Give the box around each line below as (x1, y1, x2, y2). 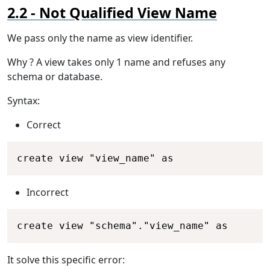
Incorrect (27, 186, 69, 199)
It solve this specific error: (7, 253, 125, 267)
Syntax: (7, 94, 40, 108)
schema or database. (7, 70, 102, 84)
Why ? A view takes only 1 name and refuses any (7, 55, 225, 69)
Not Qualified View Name (39, 3, 217, 23)
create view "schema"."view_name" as (17, 220, 228, 232)
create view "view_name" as (17, 152, 174, 165)
